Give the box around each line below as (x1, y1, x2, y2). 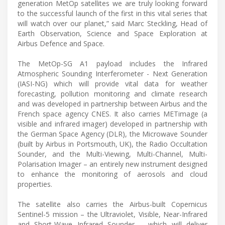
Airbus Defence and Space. (18, 39, 104, 49)
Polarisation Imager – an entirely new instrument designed (18, 159, 207, 169)
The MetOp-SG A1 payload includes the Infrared (18, 59, 207, 69)
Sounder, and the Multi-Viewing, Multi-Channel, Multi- (18, 149, 207, 159)
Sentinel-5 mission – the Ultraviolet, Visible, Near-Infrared (18, 209, 207, 219)
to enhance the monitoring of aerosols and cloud (18, 169, 207, 179)
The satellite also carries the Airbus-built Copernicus (18, 199, 207, 209)
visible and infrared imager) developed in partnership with (18, 119, 207, 129)
